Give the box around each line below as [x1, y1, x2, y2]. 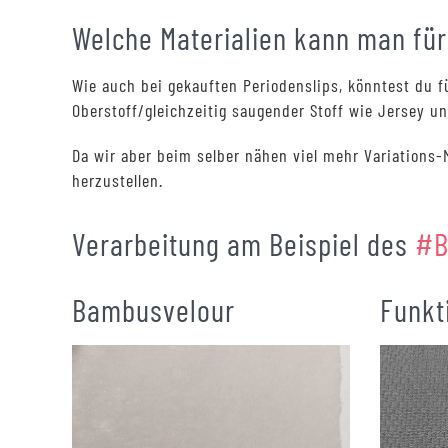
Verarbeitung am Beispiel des [72, 224, 415, 262]
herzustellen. [72, 168, 163, 191]
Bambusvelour [72, 290, 235, 328]
